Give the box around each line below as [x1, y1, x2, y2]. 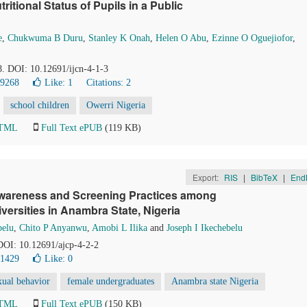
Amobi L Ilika [92, 223, 147, 233]
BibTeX [250, 171, 278, 183]
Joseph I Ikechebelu [167, 223, 243, 233]
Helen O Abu [156, 33, 206, 43]
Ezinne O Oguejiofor [212, 33, 293, 43]
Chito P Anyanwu [19, 223, 87, 233]
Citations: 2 [86, 77, 131, 88]
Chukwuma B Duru [8, 33, 83, 43]
